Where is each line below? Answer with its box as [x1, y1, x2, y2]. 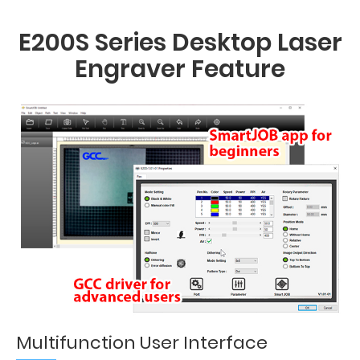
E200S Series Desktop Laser [18, 26, 342, 59]
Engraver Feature [75, 52, 285, 86]
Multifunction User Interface [16, 330, 268, 355]
